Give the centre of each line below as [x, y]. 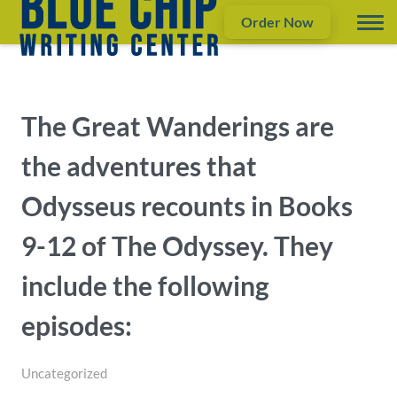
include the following [145, 286]
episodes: [77, 326]
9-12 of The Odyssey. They [177, 246]
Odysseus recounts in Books [187, 206]
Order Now [277, 22]
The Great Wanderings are [178, 126]
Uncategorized [64, 374]
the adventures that [139, 166]
